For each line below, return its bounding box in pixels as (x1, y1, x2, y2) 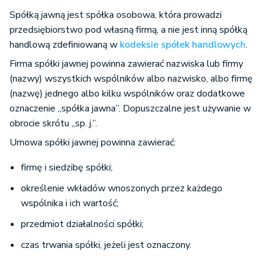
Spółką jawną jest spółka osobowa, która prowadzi (10, 8, 222, 22)
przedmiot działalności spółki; (21, 218, 144, 231)
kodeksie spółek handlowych (120, 38, 246, 52)
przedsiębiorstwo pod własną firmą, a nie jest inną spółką (10, 23, 247, 37)
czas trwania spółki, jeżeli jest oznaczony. (21, 238, 191, 252)
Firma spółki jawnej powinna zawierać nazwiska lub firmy (10, 57, 243, 71)
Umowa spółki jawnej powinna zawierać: (10, 136, 176, 150)
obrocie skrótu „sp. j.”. (10, 117, 97, 131)
